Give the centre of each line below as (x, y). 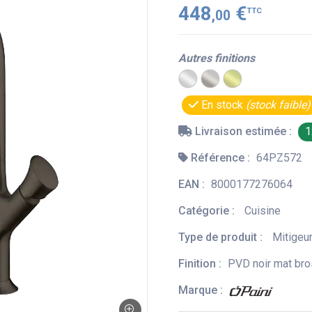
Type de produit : (222, 237)
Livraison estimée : (243, 132)
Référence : (220, 158)
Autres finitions (217, 58)
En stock (223, 105)
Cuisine (263, 211)
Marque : (202, 290)
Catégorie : (208, 211)
